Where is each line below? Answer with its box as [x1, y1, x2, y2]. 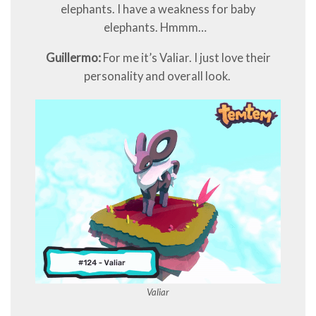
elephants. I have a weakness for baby [61, 1, 255, 16]
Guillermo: [45, 50, 101, 65]
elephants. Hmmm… [103, 20, 213, 35]
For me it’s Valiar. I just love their [100, 50, 271, 65]
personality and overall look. [83, 68, 233, 83]
